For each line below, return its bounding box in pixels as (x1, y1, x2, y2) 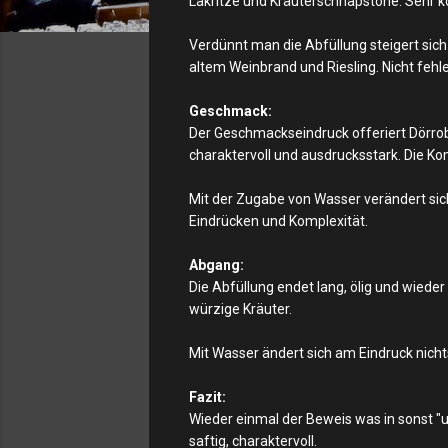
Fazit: (189, 389, 226, 405)
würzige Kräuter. (189, 301, 292, 317)
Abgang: (189, 257, 244, 273)
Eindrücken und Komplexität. (189, 213, 368, 229)
